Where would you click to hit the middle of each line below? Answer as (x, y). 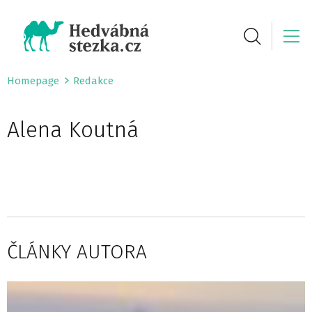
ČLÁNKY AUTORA (77, 252)
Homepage (33, 81)
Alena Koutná (73, 130)
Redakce (93, 81)
